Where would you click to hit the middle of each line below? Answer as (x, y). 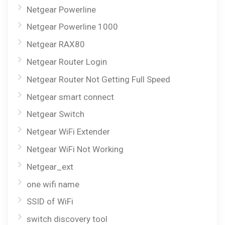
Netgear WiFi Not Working (75, 149)
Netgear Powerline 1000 (72, 27)
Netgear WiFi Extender (68, 132)
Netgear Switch (55, 114)
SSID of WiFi (50, 202)
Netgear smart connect (70, 97)
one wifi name (53, 184)
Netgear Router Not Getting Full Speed (98, 79)
